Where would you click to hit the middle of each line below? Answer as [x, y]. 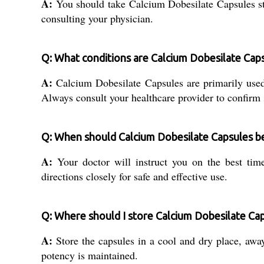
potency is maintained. [90, 255]
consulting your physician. [97, 19]
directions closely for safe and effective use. [134, 176]
